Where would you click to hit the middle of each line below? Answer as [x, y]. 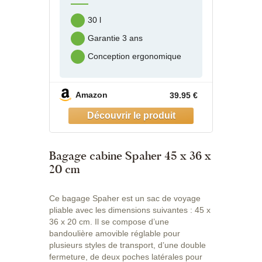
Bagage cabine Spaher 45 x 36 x [130, 155]
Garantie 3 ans [115, 38]
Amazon [92, 95]
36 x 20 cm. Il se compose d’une [109, 221]
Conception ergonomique [135, 56]
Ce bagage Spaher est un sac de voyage [125, 198]
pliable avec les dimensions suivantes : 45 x [130, 210]
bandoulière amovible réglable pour [115, 233]
